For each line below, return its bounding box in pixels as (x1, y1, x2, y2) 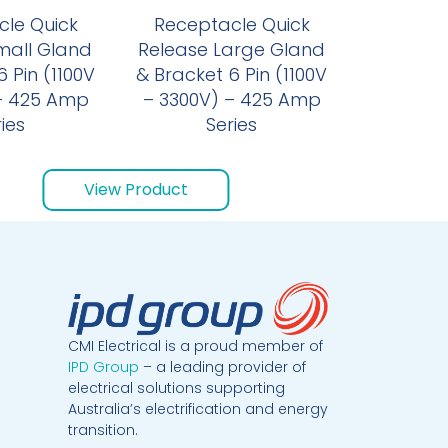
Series (206, 111, 258, 137)
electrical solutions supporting (68, 378, 286, 398)
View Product (83, 177, 188, 201)
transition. (68, 420, 139, 440)
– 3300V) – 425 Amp (142, 86, 321, 112)
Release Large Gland (138, 36, 326, 62)
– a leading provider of (139, 357, 307, 377)
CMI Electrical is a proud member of (68, 336, 324, 356)
